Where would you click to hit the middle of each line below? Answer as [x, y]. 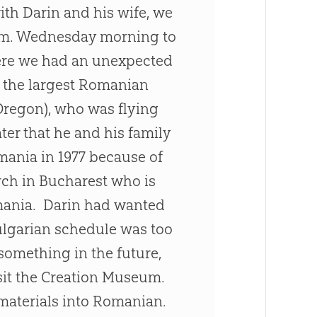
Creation [70, 277]
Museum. [132, 277]
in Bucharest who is [87, 181]
